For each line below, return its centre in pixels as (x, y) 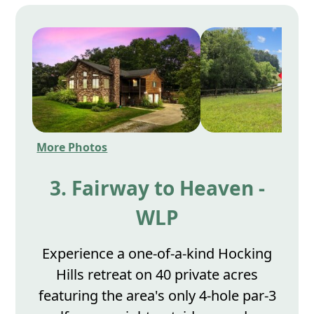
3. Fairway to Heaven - (157, 188)
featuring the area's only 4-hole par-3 (157, 296)
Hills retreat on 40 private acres (157, 275)
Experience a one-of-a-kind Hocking (157, 254)
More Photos (72, 148)
